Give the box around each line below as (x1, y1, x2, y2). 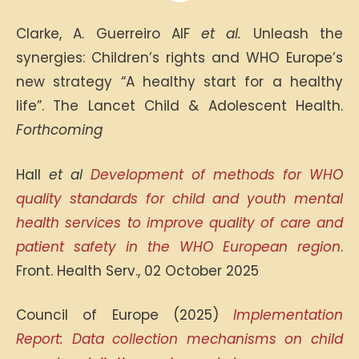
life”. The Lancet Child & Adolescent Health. (16, 96, 343, 115)
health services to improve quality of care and (16, 212, 343, 232)
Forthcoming (16, 120, 103, 139)
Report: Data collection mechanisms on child (16, 329, 343, 349)
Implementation (233, 305, 343, 325)
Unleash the (252, 24, 344, 43)
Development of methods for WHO (91, 164, 343, 184)
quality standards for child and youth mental (16, 188, 343, 208)
